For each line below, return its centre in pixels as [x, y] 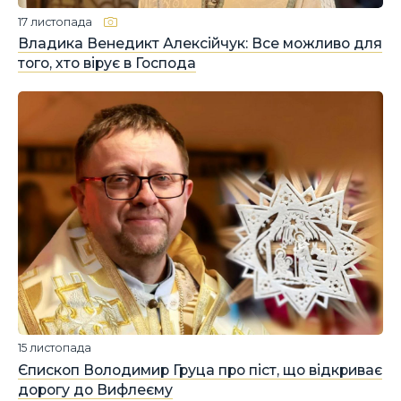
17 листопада [55, 21]
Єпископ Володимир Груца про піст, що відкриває [200, 370]
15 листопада [55, 348]
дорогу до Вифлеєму [95, 390]
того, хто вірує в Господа [107, 63]
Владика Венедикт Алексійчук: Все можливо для [200, 43]
